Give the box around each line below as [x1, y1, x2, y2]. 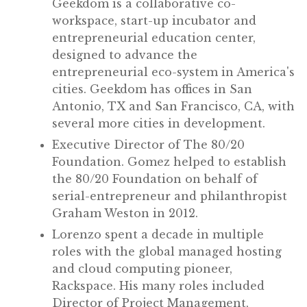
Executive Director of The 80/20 [52, 137, 245, 151]
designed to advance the [52, 47, 197, 62]
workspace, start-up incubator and [52, 13, 256, 27]
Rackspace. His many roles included [52, 278, 265, 293]
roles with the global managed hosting [52, 244, 282, 258]
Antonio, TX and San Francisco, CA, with [52, 99, 295, 113]
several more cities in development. [52, 116, 265, 130]
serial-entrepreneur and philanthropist [52, 188, 287, 203]
